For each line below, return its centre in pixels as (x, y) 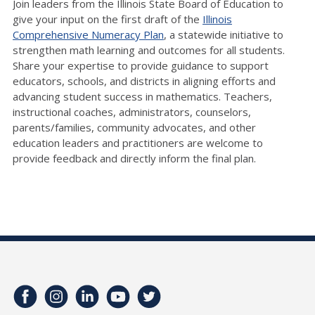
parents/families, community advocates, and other (134, 127)
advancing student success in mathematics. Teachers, (142, 96)
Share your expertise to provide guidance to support (141, 65)
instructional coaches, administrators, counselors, (132, 111)
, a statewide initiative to (224, 34)
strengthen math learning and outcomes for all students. (149, 50)
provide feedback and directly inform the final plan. (134, 158)
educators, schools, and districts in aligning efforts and (144, 81)
